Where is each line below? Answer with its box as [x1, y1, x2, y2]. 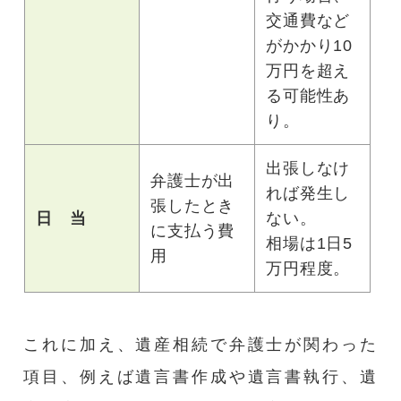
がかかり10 [265, 37, 354, 55]
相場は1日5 [265, 235, 354, 253]
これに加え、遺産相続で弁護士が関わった [23, 335, 378, 354]
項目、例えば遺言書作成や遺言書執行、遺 [23, 367, 378, 387]
